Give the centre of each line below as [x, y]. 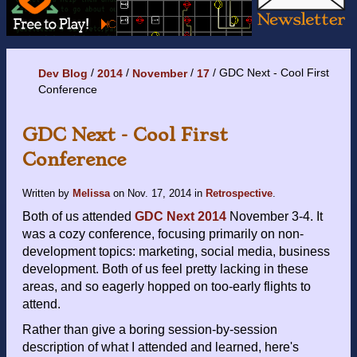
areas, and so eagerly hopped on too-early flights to [167, 286]
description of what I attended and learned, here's [161, 347]
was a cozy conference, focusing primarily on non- [163, 233]
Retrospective [239, 193]
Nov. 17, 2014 [159, 193]
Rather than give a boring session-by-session [150, 329]
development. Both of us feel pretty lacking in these [165, 269]
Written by [47, 193]
